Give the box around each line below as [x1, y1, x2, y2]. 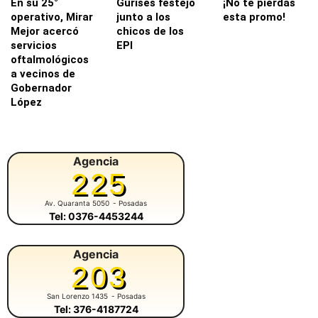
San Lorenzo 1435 [46, 291, 108, 300]
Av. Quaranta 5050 [45, 198, 109, 207]
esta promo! [222, 10, 285, 23]
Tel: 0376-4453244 [48, 209, 143, 222]
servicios [11, 38, 57, 52]
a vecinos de [11, 67, 75, 80]
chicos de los [116, 24, 185, 38]
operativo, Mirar [11, 10, 93, 23]
